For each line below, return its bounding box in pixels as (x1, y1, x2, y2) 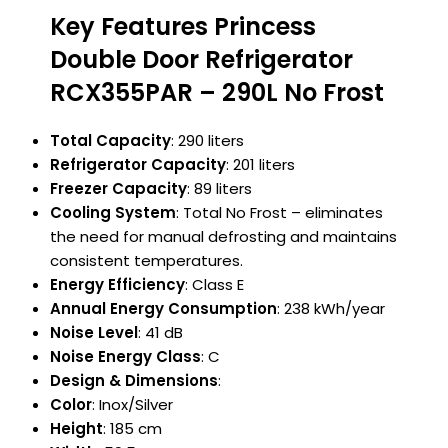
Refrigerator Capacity (50, 154, 226, 176)
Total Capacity (50, 130, 171, 152)
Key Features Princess (50, 10, 316, 44)
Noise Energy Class (50, 346, 201, 368)
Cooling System (50, 202, 176, 224)
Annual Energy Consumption (50, 298, 277, 320)
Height (50, 418, 103, 440)
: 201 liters (226, 154, 295, 176)
